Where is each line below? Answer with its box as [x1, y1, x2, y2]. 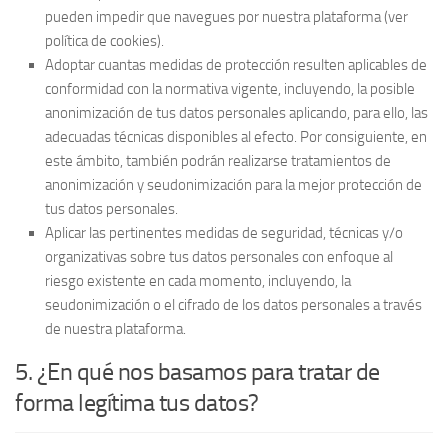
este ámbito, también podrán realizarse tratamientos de [45, 152, 391, 170]
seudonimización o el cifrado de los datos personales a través [45, 296, 422, 314]
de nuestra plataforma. [45, 320, 186, 338]
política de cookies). [45, 32, 164, 50]
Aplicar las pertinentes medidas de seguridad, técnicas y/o [45, 224, 403, 242]
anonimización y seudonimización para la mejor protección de [45, 176, 422, 194]
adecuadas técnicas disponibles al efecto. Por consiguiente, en [45, 128, 427, 146]
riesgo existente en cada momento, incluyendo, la [45, 272, 351, 290]
